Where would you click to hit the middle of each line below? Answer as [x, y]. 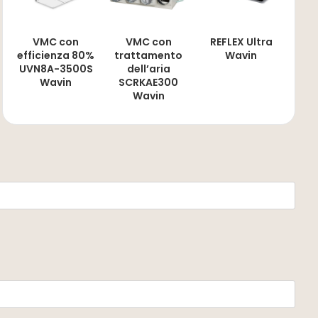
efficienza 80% [56, 55]
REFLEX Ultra [241, 42]
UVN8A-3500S [56, 68]
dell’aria [148, 68]
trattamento [149, 55]
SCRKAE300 [149, 82]
